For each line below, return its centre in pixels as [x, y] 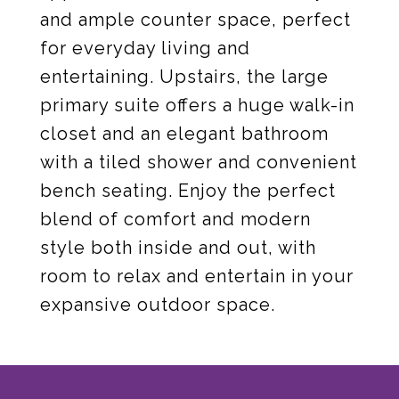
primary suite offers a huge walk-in [197, 105]
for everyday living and [145, 48]
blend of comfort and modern [175, 219]
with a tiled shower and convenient [199, 162]
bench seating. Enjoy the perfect [188, 191]
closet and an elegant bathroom [184, 134]
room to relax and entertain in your [197, 276]
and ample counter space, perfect [195, 20]
